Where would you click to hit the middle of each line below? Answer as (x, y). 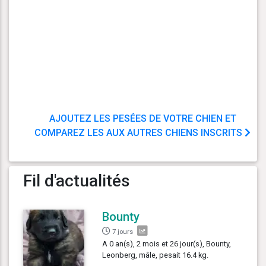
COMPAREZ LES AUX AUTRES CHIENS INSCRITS (140, 132)
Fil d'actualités (77, 180)
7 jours (123, 232)
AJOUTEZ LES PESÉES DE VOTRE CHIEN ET (142, 118)
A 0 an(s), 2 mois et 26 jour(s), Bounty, (167, 243)
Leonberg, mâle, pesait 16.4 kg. (156, 255)
